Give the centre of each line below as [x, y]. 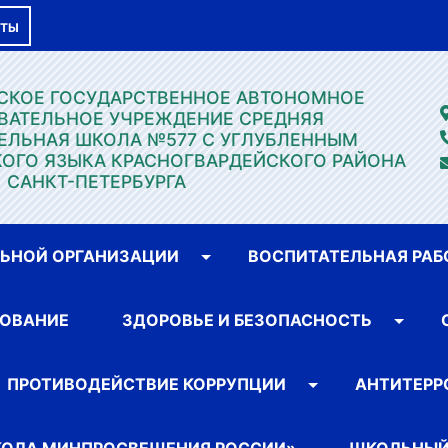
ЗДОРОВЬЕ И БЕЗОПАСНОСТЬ [247, 320]
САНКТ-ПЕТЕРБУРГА [96, 181]
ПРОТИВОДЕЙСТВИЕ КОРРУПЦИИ [146, 384]
